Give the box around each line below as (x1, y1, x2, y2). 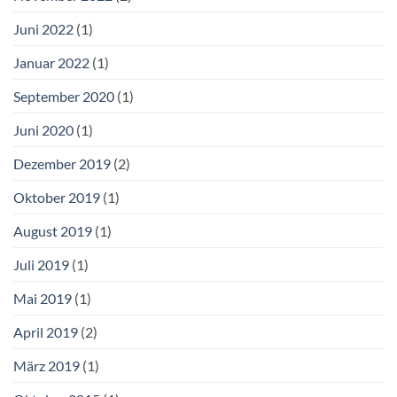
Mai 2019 (13, 290, 72, 307)
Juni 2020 (13, 121, 74, 139)
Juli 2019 (13, 256, 69, 274)
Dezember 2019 (13, 155, 111, 173)
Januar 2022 (13, 54, 90, 72)
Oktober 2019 (13, 189, 100, 206)
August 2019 (13, 222, 92, 240)
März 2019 (13, 357, 80, 375)
